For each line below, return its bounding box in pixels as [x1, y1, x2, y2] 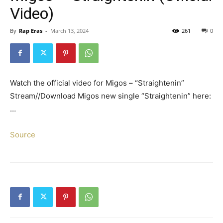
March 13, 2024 [50, 26, 89, 34]
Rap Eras [19, 26, 42, 34]
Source [10, 129, 35, 139]
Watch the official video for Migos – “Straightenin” [10, 78, 184, 88]
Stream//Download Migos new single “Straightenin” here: [10, 91, 211, 101]
